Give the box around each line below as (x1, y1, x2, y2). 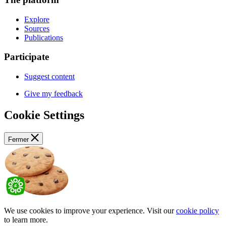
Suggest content (24, 72, 75, 81)
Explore (24, 15, 49, 24)
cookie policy (176, 206, 219, 215)
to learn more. (4, 215, 48, 224)
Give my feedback (24, 89, 83, 98)
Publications (24, 33, 63, 42)
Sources (24, 24, 49, 33)
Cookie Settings (4, 108, 84, 122)
